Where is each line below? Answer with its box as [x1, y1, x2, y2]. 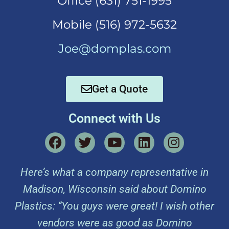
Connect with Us [68, 110, 161, 126]
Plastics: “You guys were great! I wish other [15, 199, 214, 212]
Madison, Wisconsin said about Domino [22, 182, 207, 195]
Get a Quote [92, 82, 148, 95]
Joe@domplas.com [58, 41, 171, 56]
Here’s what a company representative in [20, 166, 209, 178]
